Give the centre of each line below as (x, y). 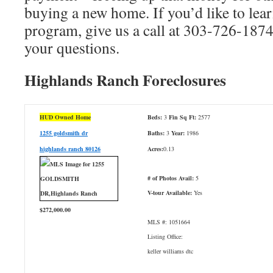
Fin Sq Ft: (183, 117)
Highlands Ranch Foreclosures (125, 80)
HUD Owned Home (65, 117)
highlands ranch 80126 (70, 149)
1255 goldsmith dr (64, 133)
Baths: (156, 133)
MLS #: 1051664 (169, 222)
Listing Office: (165, 236)
